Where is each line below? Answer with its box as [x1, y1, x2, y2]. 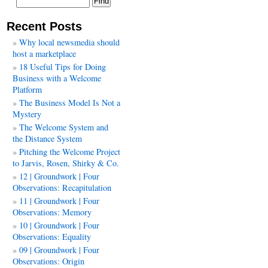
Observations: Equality [13, 231, 91, 242]
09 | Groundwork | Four [19, 244, 99, 255]
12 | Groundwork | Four [19, 170, 99, 182]
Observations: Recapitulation [13, 182, 111, 193]
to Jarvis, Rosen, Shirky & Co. [13, 157, 119, 169]
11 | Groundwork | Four [19, 195, 99, 206]
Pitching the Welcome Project [19, 146, 120, 157]
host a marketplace [13, 48, 76, 59]
